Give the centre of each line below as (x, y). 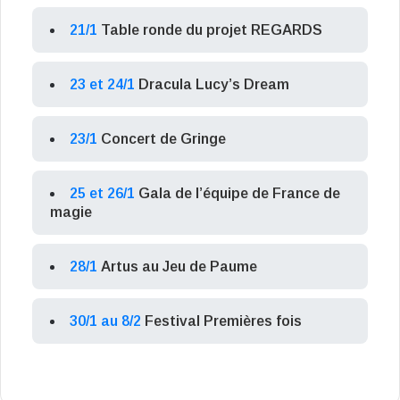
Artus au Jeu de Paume (179, 267)
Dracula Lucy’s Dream (214, 85)
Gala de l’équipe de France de (239, 194)
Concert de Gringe (163, 139)
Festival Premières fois (223, 321)
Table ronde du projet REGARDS (212, 30)
